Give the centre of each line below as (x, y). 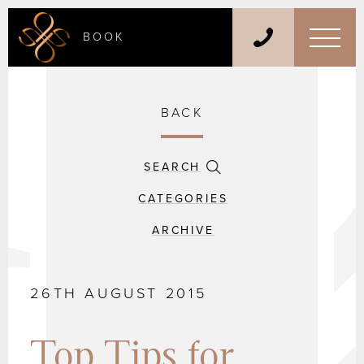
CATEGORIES (183, 199)
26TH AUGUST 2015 (119, 293)
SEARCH (173, 167)
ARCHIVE (183, 230)
